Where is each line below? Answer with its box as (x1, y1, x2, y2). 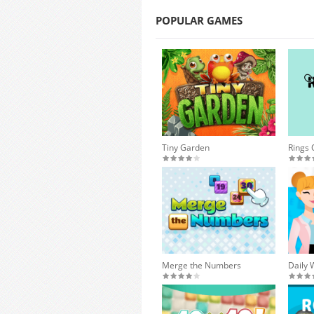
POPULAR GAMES (156, 13, 243, 27)
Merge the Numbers (162, 259, 242, 272)
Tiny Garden (162, 142, 210, 154)
